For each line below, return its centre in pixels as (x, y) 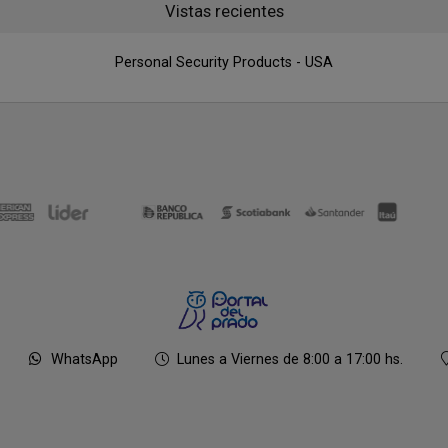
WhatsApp (84, 359)
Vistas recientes (224, 11)
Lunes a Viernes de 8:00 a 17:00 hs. (289, 359)
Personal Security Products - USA (224, 62)
